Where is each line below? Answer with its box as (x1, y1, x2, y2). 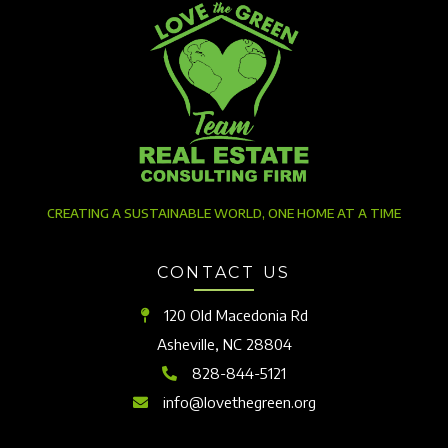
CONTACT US (157, 263, 291, 283)
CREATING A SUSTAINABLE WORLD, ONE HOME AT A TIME (47, 205, 401, 222)
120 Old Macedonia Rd (163, 306, 308, 325)
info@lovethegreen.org (162, 393, 316, 412)
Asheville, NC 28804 (156, 335, 292, 354)
